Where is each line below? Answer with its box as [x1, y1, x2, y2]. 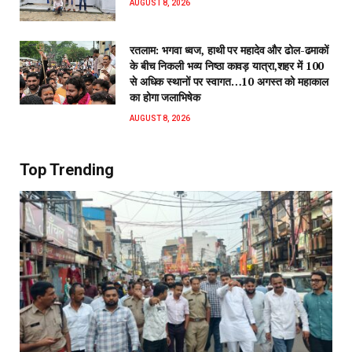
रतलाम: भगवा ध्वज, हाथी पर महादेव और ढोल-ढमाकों [130, 42, 329, 57]
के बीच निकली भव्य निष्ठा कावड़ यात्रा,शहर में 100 [130, 57, 324, 73]
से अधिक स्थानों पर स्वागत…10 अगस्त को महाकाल [130, 73, 328, 89]
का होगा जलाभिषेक [130, 89, 200, 104]
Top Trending [20, 159, 114, 179]
